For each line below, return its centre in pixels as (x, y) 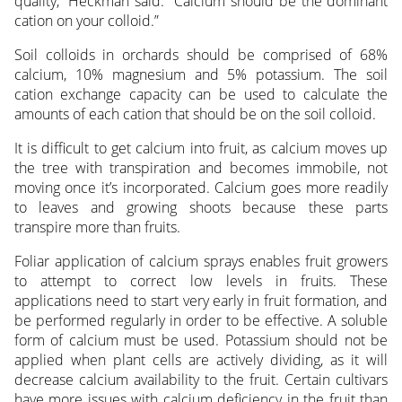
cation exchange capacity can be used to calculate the (201, 95)
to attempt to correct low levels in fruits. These (201, 281)
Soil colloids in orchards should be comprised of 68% (201, 55)
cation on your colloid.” (86, 21)
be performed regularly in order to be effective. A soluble (201, 321)
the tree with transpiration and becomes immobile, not (201, 168)
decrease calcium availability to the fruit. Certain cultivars (201, 380)
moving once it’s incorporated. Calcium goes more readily (201, 188)
